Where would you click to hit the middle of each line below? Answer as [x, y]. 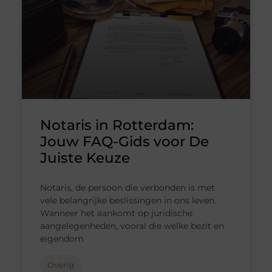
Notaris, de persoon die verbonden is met [127, 188]
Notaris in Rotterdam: [117, 125]
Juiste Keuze [85, 158]
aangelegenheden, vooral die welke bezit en [132, 226]
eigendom [62, 239]
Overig [60, 265]
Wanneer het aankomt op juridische [116, 213]
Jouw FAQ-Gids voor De [124, 142]
